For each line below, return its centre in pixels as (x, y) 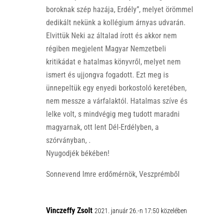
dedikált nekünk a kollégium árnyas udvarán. (116, 22)
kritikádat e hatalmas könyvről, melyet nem (113, 62)
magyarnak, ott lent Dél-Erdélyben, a (102, 127)
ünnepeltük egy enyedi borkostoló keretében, (116, 88)
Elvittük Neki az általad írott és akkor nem (111, 35)
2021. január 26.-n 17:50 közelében (140, 210)
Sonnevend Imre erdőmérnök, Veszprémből (113, 174)
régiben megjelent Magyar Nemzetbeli (106, 48)
